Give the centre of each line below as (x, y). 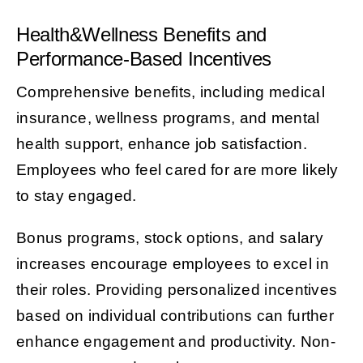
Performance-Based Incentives (143, 58)
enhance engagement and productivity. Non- (175, 341)
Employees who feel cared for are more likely (177, 169)
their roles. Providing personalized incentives (177, 289)
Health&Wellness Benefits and (141, 34)
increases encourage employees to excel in (172, 263)
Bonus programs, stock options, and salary (169, 237)
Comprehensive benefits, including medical (170, 92)
